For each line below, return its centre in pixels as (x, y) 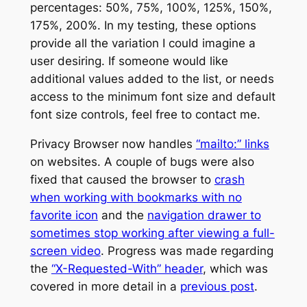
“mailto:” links (232, 144)
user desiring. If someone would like (129, 61)
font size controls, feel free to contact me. (145, 114)
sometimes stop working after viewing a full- (152, 233)
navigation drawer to (204, 215)
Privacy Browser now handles (113, 144)
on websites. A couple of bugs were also (142, 161)
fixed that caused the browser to (122, 179)
